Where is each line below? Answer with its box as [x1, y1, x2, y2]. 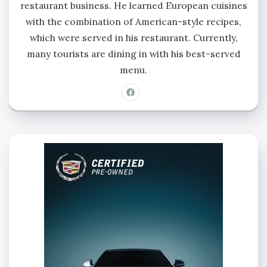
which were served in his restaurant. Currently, [29, 31, 238, 44]
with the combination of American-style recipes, [26, 15, 241, 27]
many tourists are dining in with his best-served [26, 47, 241, 60]
